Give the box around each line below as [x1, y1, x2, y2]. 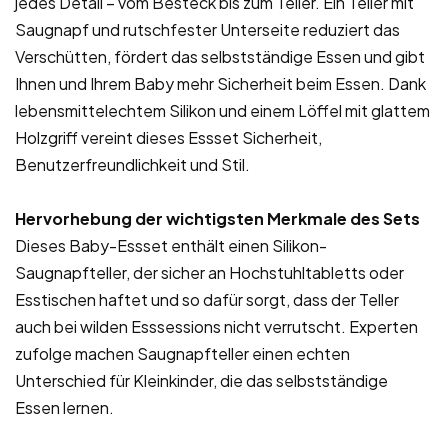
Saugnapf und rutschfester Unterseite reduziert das [15, 19, 400, 41]
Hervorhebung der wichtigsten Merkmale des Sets [15, 208, 420, 230]
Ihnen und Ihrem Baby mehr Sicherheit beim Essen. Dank [15, 73, 426, 95]
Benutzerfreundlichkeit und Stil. [15, 154, 250, 176]
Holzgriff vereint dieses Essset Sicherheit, [15, 127, 322, 149]
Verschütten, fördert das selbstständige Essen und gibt [15, 46, 425, 68]
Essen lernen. [15, 397, 114, 419]
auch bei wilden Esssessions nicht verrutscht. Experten [15, 316, 418, 338]
